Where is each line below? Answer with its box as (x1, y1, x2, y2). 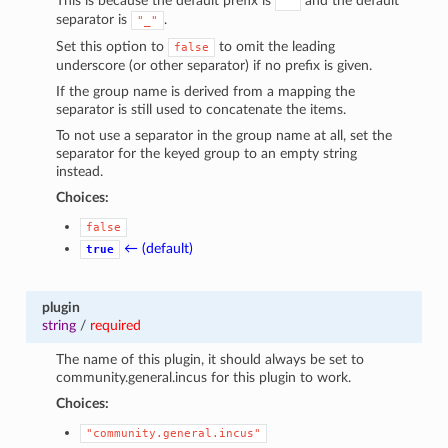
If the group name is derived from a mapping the (56, 83, 356, 99)
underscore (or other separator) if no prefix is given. (56, 57, 373, 73)
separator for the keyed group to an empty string (56, 145, 358, 161)
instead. (56, 163, 104, 179)
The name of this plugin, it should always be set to (56, 351, 365, 367)
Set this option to (56, 38, 169, 54)
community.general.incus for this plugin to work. (56, 369, 352, 385)
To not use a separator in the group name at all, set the (56, 127, 393, 143)
